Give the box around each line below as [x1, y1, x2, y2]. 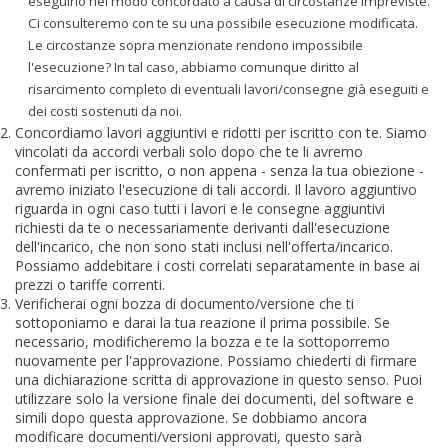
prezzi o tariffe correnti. [15, 274, 165, 294]
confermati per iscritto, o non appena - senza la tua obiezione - [15, 160, 424, 180]
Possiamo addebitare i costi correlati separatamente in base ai [15, 255, 420, 275]
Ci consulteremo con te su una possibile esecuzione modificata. [28, 13, 419, 32]
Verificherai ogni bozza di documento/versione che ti [15, 293, 354, 313]
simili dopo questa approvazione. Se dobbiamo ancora [15, 407, 367, 427]
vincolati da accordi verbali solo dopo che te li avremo [15, 141, 363, 161]
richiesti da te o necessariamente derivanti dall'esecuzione [15, 217, 390, 237]
